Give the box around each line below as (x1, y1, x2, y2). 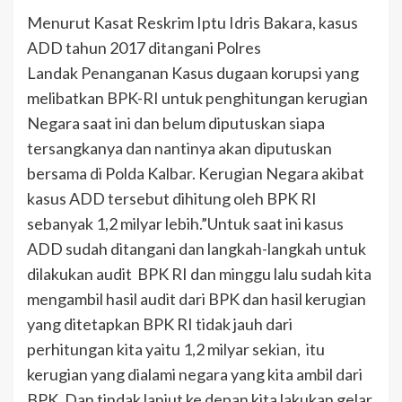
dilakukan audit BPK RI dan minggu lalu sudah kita (27, 263, 371, 284)
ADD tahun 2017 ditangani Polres (27, 37, 261, 57)
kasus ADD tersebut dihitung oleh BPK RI (27, 188, 317, 208)
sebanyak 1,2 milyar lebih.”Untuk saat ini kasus (27, 213, 344, 233)
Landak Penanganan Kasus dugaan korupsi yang (27, 62, 359, 83)
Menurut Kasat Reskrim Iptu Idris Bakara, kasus (27, 12, 358, 32)
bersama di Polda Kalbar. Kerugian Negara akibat (27, 162, 364, 183)
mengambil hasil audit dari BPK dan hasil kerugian (27, 288, 366, 309)
